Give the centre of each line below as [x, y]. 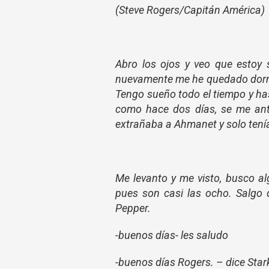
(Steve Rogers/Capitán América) [190, 10]
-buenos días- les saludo [172, 235]
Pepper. [133, 208]
